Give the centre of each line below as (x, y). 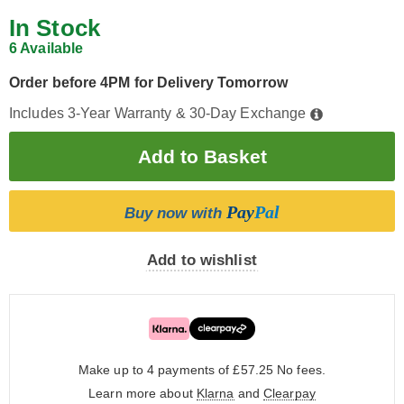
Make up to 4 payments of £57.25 (178, 370)
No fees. (301, 370)
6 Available (46, 48)
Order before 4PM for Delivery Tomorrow (148, 83)
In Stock (55, 28)
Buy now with (175, 213)
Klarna (215, 393)
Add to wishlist (202, 260)
